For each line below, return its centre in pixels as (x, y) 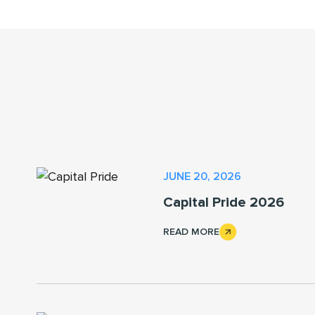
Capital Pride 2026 (224, 203)
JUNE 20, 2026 (202, 177)
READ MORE (191, 231)
